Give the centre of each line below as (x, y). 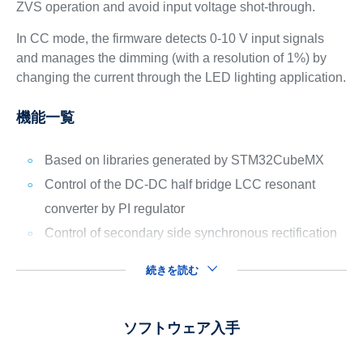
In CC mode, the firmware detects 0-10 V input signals (170, 38)
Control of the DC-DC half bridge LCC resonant (179, 184)
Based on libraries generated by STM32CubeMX (184, 160)
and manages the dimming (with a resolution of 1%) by (171, 58)
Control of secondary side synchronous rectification (190, 233)
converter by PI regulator (114, 208)
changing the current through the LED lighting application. (181, 77)
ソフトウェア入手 (181, 328)
